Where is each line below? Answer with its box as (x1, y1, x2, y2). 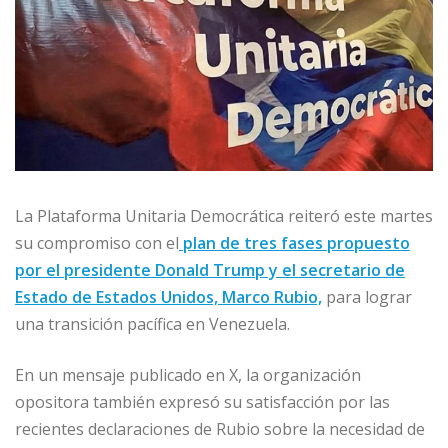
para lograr (322, 285, 412, 308)
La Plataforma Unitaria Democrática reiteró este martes (15, 204, 433, 227)
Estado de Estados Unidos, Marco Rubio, (15, 285, 322, 308)
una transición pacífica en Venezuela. (15, 312, 290, 335)
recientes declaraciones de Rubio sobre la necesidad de (15, 417, 425, 440)
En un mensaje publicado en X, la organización (15, 363, 361, 386)
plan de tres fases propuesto (179, 231, 410, 254)
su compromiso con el (15, 231, 179, 254)
